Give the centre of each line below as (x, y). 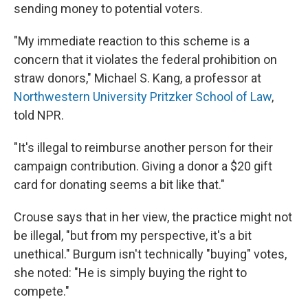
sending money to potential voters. (108, 9)
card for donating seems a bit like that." (119, 185)
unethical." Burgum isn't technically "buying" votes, (150, 254)
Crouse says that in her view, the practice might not (153, 217)
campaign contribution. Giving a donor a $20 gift (143, 166)
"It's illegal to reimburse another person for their (143, 148)
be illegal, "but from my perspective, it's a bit (133, 236)
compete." (42, 291)
